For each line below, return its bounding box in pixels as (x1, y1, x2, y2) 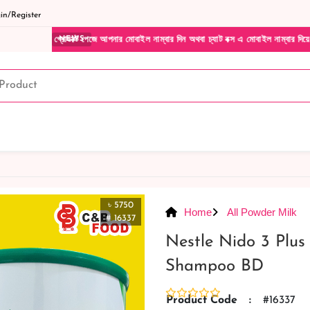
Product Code (166, 295, 237, 306)
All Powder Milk (225, 206, 297, 218)
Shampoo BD (165, 258, 264, 275)
